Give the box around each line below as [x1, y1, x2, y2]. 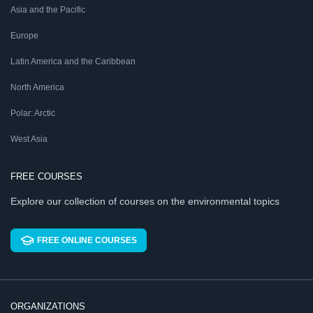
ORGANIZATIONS [10, 300, 85, 312]
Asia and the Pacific [10, 5, 85, 15]
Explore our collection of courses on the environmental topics [10, 196, 279, 207]
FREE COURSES [10, 171, 82, 182]
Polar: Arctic [10, 108, 55, 118]
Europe [10, 31, 38, 41]
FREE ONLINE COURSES [36, 235, 137, 246]
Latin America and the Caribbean [10, 57, 136, 66]
